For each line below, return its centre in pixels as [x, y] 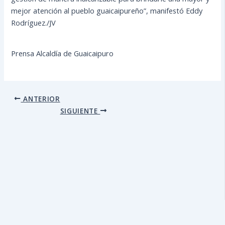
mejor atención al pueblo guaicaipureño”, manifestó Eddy [107, 11]
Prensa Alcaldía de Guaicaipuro [63, 53]
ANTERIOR [40, 98]
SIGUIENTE [80, 110]
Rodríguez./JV [34, 23]
